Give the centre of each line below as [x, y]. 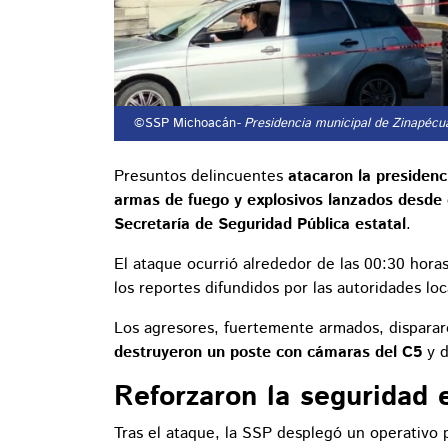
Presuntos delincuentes [201, 177]
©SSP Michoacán [183, 124]
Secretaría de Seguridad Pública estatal [260, 225]
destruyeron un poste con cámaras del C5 [268, 353]
